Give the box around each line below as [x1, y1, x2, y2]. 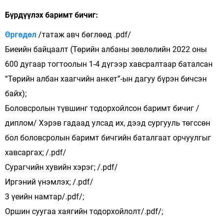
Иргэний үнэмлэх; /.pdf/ [5, 177, 93, 187]
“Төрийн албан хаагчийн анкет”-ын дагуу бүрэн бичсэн [5, 74, 207, 83]
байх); [5, 89, 27, 98]
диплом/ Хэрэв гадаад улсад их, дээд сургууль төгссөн [5, 118, 210, 128]
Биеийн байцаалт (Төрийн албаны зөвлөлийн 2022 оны [5, 45, 207, 54]
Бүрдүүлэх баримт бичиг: [5, 10, 98, 20]
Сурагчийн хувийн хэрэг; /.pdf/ [5, 163, 118, 172]
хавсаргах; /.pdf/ [5, 148, 66, 157]
